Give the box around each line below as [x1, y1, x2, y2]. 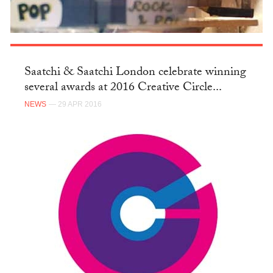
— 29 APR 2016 [48, 100, 102, 109]
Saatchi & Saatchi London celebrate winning [24, 62, 246, 83]
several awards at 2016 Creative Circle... [24, 77, 222, 99]
